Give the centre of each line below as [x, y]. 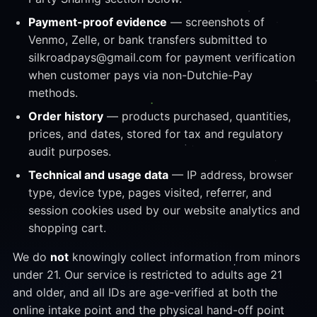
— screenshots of [215, 22]
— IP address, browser [230, 175]
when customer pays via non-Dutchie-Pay [140, 75]
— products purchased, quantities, [197, 116]
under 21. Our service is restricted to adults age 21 [147, 275]
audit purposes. [69, 151]
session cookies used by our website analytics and [164, 210]
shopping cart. [67, 228]
